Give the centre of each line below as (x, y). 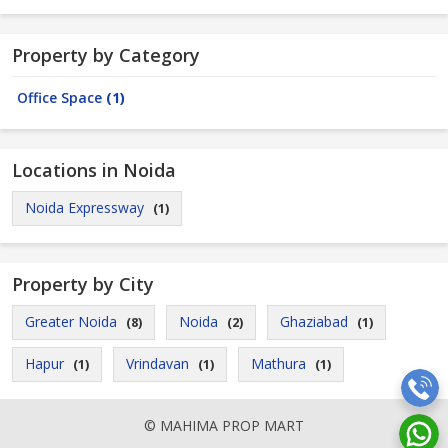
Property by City (83, 284)
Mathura (278, 363)
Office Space (61, 97)
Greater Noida (71, 321)
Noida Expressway (84, 207)
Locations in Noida (94, 170)
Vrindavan (157, 363)
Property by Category (106, 55)
